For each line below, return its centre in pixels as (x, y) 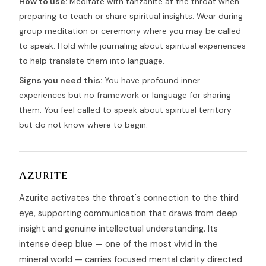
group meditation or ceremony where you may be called (130, 31)
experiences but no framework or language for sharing (125, 95)
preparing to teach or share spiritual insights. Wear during (131, 16)
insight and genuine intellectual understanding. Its (118, 229)
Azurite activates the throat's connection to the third (129, 198)
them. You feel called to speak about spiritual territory (125, 110)
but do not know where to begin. (83, 125)
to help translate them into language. (92, 61)
